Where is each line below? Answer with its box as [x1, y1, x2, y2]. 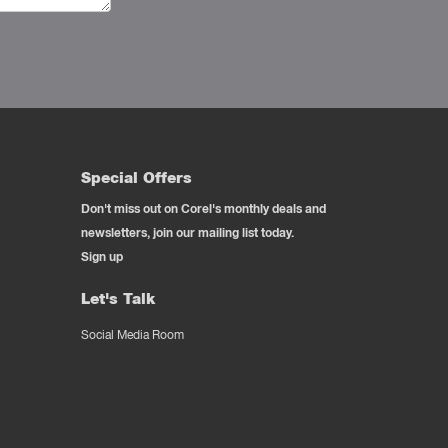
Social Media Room [81, 327, 184, 342]
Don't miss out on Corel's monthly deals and [81, 201, 326, 216]
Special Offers [81, 169, 192, 186]
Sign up [81, 249, 123, 264]
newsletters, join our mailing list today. [81, 225, 294, 240]
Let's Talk [81, 290, 155, 307]
